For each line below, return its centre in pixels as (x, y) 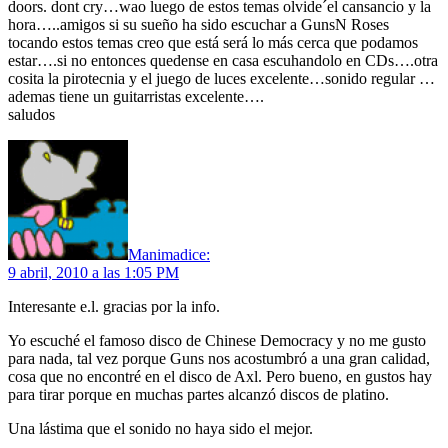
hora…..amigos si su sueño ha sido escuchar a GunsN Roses (198, 24)
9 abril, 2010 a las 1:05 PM (93, 272)
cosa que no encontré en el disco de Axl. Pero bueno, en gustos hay (220, 376)
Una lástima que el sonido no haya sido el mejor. (160, 428)
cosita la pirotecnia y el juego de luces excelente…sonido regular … (221, 78)
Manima (154, 254)
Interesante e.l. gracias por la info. (114, 306)
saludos (31, 114)
